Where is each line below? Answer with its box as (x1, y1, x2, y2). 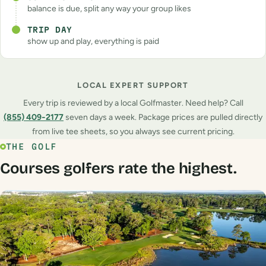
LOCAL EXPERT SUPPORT (77, 80, 189, 90)
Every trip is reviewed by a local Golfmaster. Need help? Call (23, 97, 243, 108)
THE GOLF (5, 142, 58, 152)
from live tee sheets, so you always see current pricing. (31, 126, 235, 137)
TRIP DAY (27, 26, 72, 34)
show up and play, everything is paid (27, 36, 159, 47)
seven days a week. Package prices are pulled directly (64, 112, 262, 122)
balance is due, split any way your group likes (27, 4, 191, 14)
